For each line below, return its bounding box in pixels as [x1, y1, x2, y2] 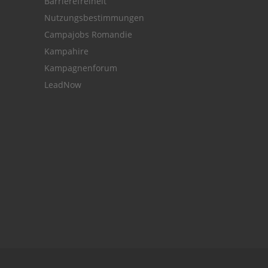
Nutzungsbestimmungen [44, 12, 144, 24]
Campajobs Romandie [44, 29, 132, 41]
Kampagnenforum [44, 62, 117, 74]
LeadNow [44, 79, 81, 91]
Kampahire [44, 45, 89, 57]
